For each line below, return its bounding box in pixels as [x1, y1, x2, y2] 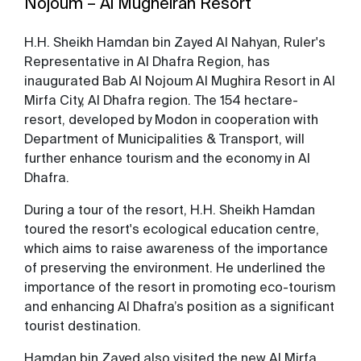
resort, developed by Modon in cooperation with [24, 112, 318, 127]
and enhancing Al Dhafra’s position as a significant [24, 299, 334, 313]
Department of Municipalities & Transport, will [24, 131, 305, 146]
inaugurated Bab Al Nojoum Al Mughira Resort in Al [24, 73, 335, 88]
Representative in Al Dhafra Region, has [24, 54, 270, 68]
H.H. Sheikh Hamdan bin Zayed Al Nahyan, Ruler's [24, 35, 326, 49]
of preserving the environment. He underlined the [24, 260, 326, 275]
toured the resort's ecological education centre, [24, 222, 319, 236]
